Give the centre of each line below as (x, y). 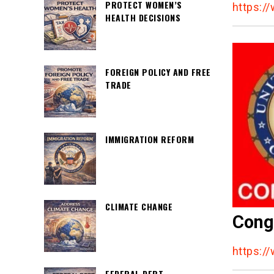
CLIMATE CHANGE (139, 206)
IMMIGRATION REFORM (150, 139)
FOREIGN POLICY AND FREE (158, 72)
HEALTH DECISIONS (143, 17)
